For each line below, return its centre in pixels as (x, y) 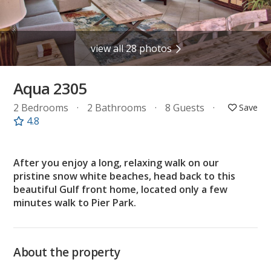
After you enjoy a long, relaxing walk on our (116, 163)
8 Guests (186, 108)
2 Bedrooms (42, 108)
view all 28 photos (131, 48)
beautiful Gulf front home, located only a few (121, 190)
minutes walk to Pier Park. (75, 203)
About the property (67, 252)
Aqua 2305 (51, 89)
